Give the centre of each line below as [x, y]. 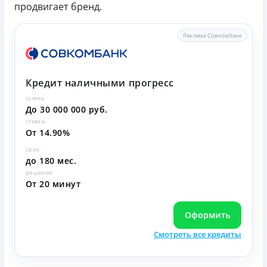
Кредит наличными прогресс [100, 83]
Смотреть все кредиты [198, 234]
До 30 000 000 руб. [67, 109]
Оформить [207, 215]
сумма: [36, 97]
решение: [40, 172]
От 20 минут [53, 184]
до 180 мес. [51, 160]
